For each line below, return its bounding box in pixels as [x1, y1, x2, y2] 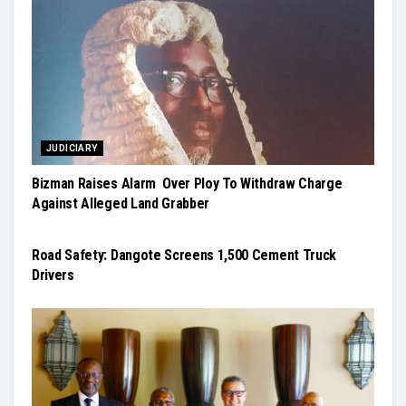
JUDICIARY [46, 142, 98, 153]
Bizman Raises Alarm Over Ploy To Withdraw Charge [32, 174, 343, 192]
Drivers [32, 266, 74, 284]
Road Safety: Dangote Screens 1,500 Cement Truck [32, 246, 336, 264]
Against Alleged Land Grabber [32, 194, 210, 212]
